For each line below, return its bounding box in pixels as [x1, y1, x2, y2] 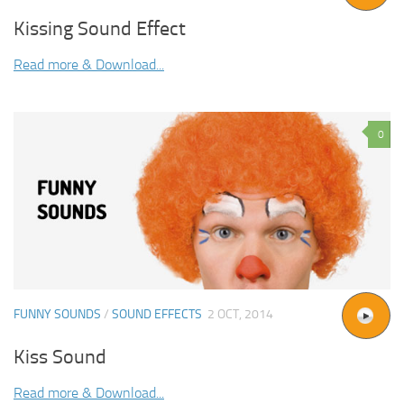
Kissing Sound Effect [14, 16, 186, 41]
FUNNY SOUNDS [14, 306, 101, 322]
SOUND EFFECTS [112, 306, 202, 322]
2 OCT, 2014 [207, 306, 273, 322]
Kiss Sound [14, 345, 106, 370]
